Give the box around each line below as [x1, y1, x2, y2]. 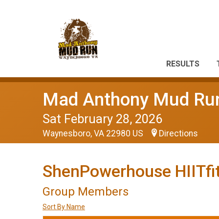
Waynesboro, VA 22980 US [43, 129, 145, 138]
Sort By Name [43, 203, 85, 211]
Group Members [43, 185, 129, 198]
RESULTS [166, 59, 199, 68]
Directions [159, 129, 198, 138]
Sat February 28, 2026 [43, 111, 162, 126]
